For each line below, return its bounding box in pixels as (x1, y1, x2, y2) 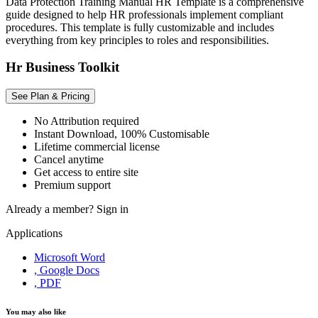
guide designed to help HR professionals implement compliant (6, 8, 283, 21)
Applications (6, 227, 62, 240)
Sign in (97, 203, 128, 216)
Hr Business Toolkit (6, 60, 119, 75)
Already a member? (6, 203, 97, 216)
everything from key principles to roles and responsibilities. (6, 33, 269, 46)
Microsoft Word (34, 251, 105, 264)
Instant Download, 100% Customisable (34, 128, 209, 141)
